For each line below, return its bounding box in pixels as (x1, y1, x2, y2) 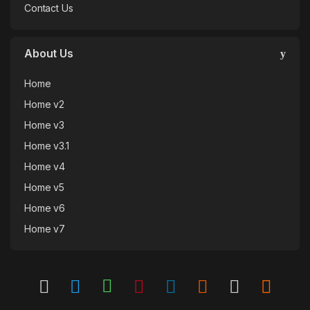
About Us (24, 46, 73, 61)
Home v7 (24, 223, 66, 235)
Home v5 (24, 181, 65, 194)
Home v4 (24, 161, 66, 173)
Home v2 (24, 98, 65, 111)
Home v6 (24, 202, 66, 215)
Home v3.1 (24, 140, 69, 152)
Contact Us (24, 2, 73, 15)
